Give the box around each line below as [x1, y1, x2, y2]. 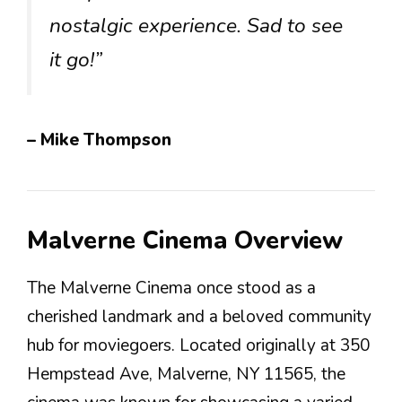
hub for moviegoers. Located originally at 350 [27, 333, 370, 357]
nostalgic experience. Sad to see [49, 11, 343, 39]
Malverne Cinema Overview [27, 223, 343, 258]
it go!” [49, 45, 102, 74]
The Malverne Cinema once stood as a [27, 275, 316, 300]
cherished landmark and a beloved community [27, 304, 371, 328]
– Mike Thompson [27, 127, 171, 152]
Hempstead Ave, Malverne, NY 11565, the [27, 362, 345, 386]
